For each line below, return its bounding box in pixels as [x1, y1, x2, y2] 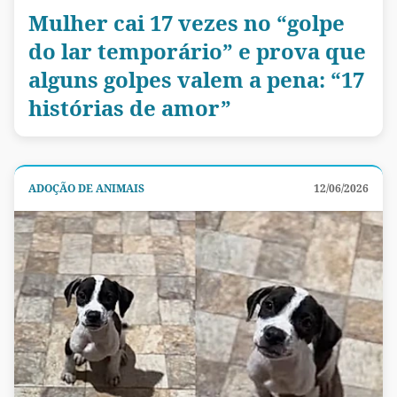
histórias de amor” [28, 93, 231, 123]
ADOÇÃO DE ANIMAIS [28, 181, 144, 197]
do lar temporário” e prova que [28, 36, 366, 66]
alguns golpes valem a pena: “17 [28, 65, 364, 95]
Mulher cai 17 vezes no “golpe [28, 8, 345, 38]
